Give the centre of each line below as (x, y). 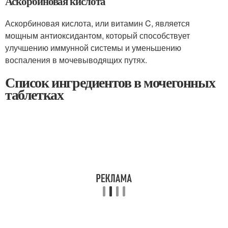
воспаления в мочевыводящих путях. (76, 60)
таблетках (34, 94)
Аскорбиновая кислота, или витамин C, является (97, 23)
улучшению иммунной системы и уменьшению (93, 48)
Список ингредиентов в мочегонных (110, 82)
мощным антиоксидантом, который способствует (97, 35)
